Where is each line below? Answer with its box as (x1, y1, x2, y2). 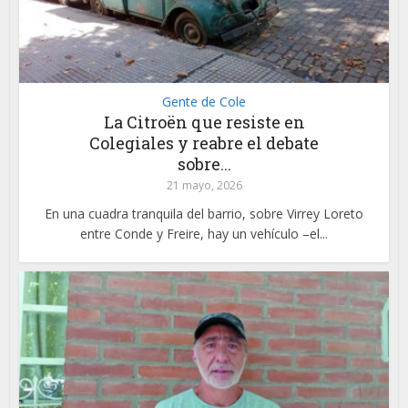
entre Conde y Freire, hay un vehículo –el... (80, 225, 328, 243)
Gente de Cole (162, 93, 246, 111)
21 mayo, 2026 (166, 178, 242, 194)
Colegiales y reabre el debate (89, 132, 319, 155)
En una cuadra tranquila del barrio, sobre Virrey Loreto (45, 205, 363, 223)
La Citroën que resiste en (103, 111, 305, 134)
